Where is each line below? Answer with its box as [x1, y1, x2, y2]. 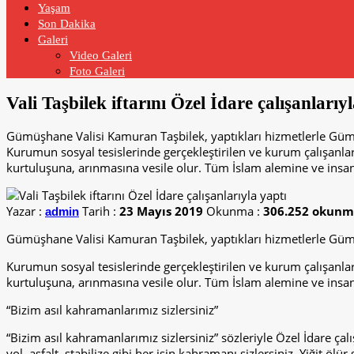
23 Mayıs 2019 [119, 203, 203, 220]
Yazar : [6, 203, 45, 220]
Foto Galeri [70, 65, 125, 78]
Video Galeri [70, 49, 132, 62]
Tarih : [82, 203, 119, 220]
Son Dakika [38, 17, 96, 31]
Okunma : [206, 203, 263, 220]
